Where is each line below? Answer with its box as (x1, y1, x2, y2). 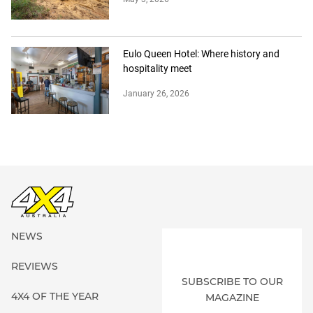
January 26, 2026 (123, 89, 189, 99)
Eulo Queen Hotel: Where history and (123, 48, 279, 60)
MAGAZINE (205, 291, 259, 304)
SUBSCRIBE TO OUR (181, 275, 283, 288)
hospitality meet (123, 63, 192, 75)
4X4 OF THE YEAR (11, 290, 99, 303)
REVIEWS (11, 260, 58, 273)
